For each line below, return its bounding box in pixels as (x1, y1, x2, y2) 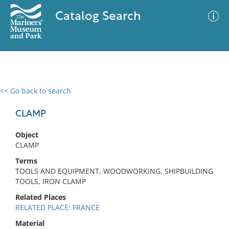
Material (15, 218, 44, 228)
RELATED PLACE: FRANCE (15, 202, 100, 212)
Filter (197, 97, 215, 104)
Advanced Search (122, 95, 181, 105)
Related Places (15, 192, 66, 202)
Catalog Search (55, 11, 141, 23)
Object (15, 130, 38, 140)
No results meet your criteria (63, 149, 162, 158)
